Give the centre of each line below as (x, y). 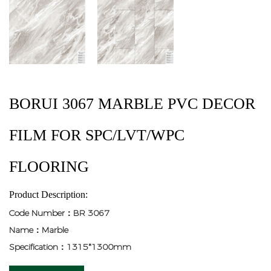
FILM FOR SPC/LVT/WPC (97, 135)
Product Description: (48, 194)
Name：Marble (39, 230)
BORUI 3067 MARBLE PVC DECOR (132, 103)
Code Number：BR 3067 (59, 213)
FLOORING (49, 166)
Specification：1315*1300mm (70, 247)
